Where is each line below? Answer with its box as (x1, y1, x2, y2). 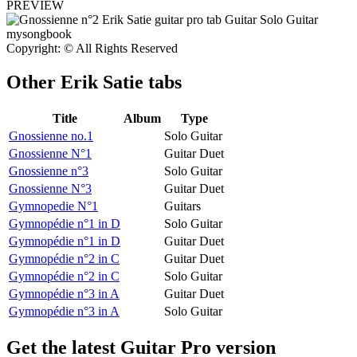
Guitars (164, 198, 201, 213)
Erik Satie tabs (61, 71, 182, 92)
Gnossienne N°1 (9, 146, 92, 160)
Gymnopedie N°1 (9, 198, 98, 213)
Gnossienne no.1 (9, 128, 93, 143)
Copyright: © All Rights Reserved (6, 41, 178, 55)
